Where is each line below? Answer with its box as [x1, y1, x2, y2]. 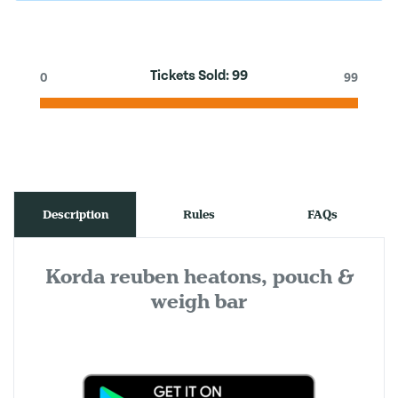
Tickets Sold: [150, 68, 232, 84]
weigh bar [151, 289, 247, 314]
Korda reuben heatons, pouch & [44, 264, 354, 290]
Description [42, 207, 108, 222]
